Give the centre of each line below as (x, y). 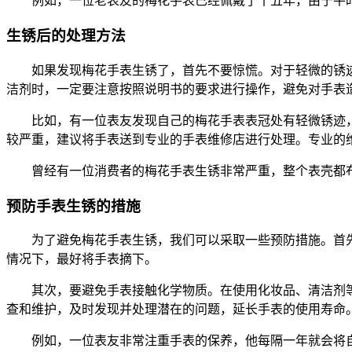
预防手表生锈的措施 (73, 206)
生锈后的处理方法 (66, 36)
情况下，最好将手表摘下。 (82, 259)
